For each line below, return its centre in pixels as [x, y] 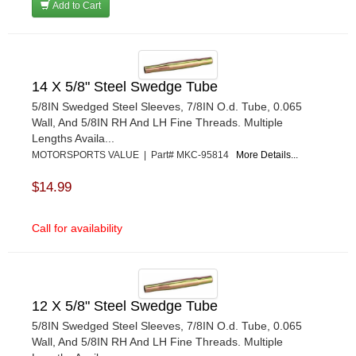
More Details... [267, 155]
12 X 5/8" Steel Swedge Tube [125, 306]
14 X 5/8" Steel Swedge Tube [125, 87]
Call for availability [77, 228]
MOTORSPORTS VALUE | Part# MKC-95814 [134, 155]
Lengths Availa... [73, 139]
